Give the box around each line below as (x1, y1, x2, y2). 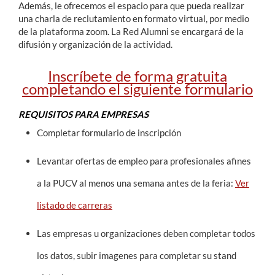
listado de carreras (37, 199, 112, 211)
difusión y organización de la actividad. (18, 39, 172, 50)
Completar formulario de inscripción (37, 127, 181, 138)
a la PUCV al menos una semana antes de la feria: (37, 177, 235, 188)
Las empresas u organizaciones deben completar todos (37, 228, 255, 239)
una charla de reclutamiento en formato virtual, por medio (18, 13, 249, 24)
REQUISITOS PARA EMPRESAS (18, 109, 149, 120)
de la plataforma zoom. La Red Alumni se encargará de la (18, 26, 244, 37)
